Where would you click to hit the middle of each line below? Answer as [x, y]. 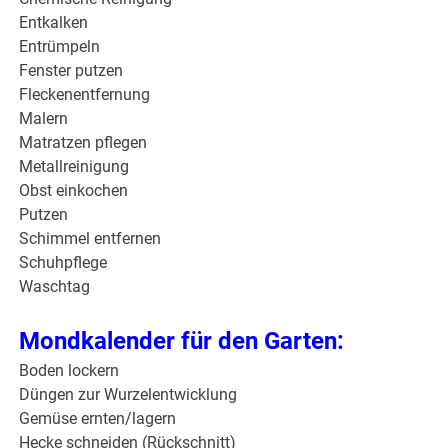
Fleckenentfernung [85, 95]
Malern [44, 119]
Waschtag [55, 287]
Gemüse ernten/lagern [98, 419]
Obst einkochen [74, 191]
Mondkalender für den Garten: [182, 341]
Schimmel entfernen [90, 239]
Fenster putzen [71, 71]
